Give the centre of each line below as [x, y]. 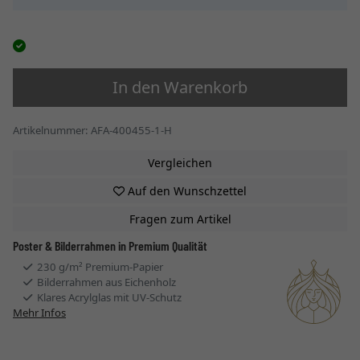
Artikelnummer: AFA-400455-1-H [92, 130]
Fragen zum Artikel [180, 219]
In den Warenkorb [180, 87]
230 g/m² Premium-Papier [99, 266]
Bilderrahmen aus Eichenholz [106, 282]
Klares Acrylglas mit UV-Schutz [108, 297]
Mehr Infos [39, 312]
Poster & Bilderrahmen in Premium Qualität [110, 245]
